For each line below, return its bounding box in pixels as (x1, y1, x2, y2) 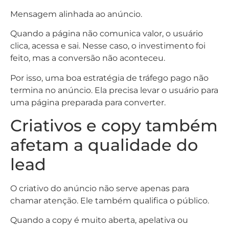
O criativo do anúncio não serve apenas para (10, 183, 189, 193)
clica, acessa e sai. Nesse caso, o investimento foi (10, 41, 205, 51)
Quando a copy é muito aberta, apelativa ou (10, 215, 188, 225)
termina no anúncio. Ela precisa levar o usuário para (10, 85, 218, 95)
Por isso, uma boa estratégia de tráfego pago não (10, 73, 209, 83)
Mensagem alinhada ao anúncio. (10, 9, 142, 19)
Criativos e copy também (10, 115, 218, 135)
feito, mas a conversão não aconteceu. (10, 53, 165, 63)
